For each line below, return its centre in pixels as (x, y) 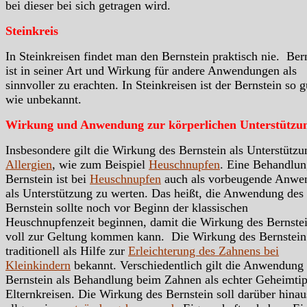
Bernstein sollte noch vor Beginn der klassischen (127, 208)
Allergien (29, 165)
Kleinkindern (38, 266)
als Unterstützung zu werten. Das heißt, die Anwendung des (155, 194)
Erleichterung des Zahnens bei (204, 251)
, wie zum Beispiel (100, 165)
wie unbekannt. (44, 100)
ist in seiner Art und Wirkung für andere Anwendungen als (151, 71)
